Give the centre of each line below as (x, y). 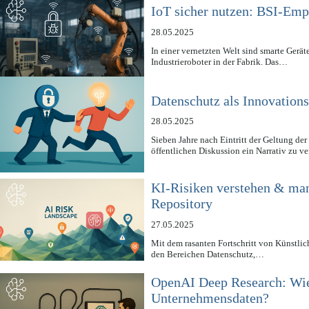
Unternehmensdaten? (210, 298)
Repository (182, 204)
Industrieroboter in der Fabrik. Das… (220, 61)
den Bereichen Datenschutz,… (208, 254)
